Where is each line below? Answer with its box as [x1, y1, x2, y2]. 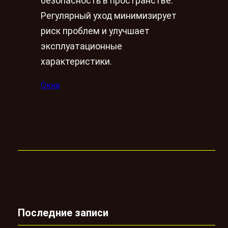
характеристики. [41, 56, 112, 67]
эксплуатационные [41, 41, 122, 51]
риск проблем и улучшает [41, 25, 150, 36]
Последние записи [18, 207, 108, 219]
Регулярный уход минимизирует [41, 10, 177, 21]
